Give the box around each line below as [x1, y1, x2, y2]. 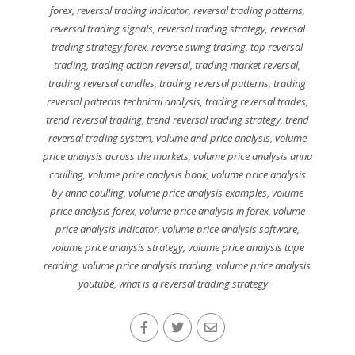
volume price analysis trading [82, 258, 212, 273]
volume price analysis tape [187, 240, 304, 255]
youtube [78, 277, 115, 292]
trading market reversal [195, 58, 299, 73]
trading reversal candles [48, 76, 155, 91]
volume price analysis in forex [139, 204, 269, 219]
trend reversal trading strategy [146, 113, 281, 128]
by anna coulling [51, 185, 124, 200]
